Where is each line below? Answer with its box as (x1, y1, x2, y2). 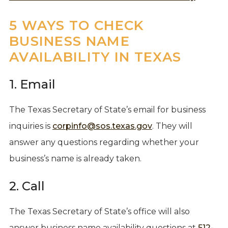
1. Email (9, 76, 55, 92)
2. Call (9, 178, 45, 193)
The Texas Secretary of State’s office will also (9, 206, 190, 216)
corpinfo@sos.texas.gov (52, 121, 152, 131)
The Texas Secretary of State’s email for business (9, 104, 206, 115)
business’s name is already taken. (9, 153, 141, 163)
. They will (152, 121, 192, 131)
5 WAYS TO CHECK (9, 17, 144, 34)
